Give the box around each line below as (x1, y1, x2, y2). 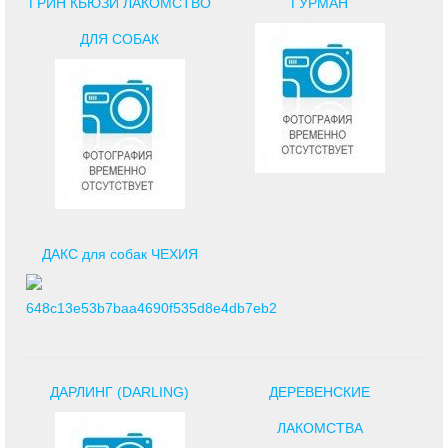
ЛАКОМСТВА (276, 419, 363, 436)
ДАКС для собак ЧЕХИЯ (41, 245, 198, 262)
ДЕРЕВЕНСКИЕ (269, 383, 371, 400)
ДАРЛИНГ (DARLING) (50, 383, 190, 400)
